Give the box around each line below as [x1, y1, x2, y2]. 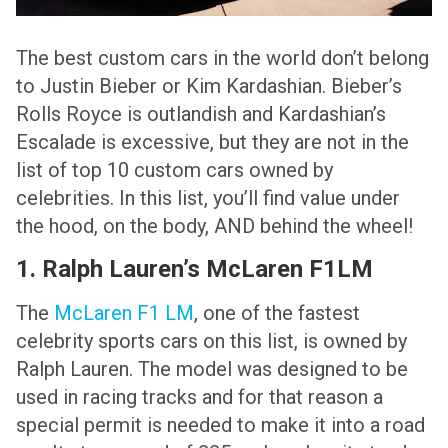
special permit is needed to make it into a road [16, 412, 425, 437]
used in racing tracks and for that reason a [16, 384, 383, 409]
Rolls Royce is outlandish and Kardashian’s [16, 102, 386, 127]
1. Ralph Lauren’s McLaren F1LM [16, 254, 373, 283]
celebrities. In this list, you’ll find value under [16, 186, 400, 211]
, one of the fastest [194, 300, 360, 325]
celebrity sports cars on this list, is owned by [16, 328, 407, 353]
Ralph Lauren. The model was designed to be [16, 356, 408, 381]
